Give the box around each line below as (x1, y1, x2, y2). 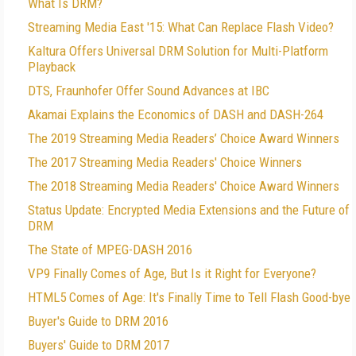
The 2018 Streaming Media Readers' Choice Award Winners (28, 178, 339, 194)
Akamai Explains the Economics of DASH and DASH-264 (28, 106, 323, 122)
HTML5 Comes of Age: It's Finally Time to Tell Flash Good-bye (28, 289, 350, 305)
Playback (28, 59, 75, 75)
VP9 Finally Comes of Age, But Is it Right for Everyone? (28, 265, 316, 281)
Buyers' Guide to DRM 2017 (28, 337, 169, 353)
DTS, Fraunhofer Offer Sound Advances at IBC (28, 83, 269, 99)
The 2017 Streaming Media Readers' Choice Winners (28, 154, 302, 170)
